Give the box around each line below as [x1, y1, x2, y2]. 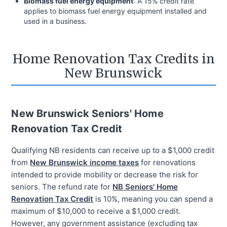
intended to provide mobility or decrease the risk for [11, 170, 199, 180]
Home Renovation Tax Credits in [12, 51, 215, 67]
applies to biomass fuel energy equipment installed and [24, 7, 207, 16]
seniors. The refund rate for [11, 182, 111, 192]
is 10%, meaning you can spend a [95, 194, 213, 204]
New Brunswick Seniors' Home [11, 107, 164, 120]
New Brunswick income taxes [30, 158, 139, 168]
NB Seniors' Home [112, 182, 178, 192]
